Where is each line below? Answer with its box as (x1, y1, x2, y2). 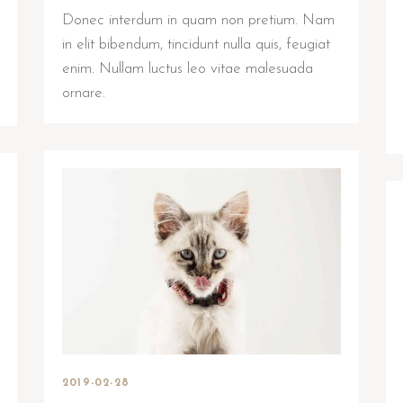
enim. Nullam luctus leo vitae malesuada (62, 61, 313, 77)
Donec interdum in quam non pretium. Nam (62, 13, 335, 29)
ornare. (62, 85, 105, 102)
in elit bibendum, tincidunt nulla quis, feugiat (62, 37, 330, 53)
